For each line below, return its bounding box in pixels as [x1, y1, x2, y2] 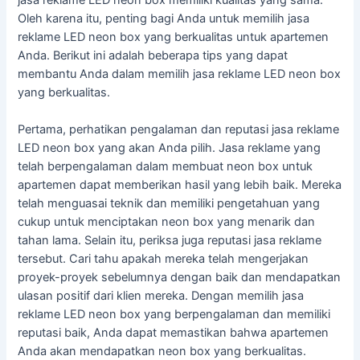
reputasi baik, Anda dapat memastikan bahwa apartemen [18, 325, 329, 341]
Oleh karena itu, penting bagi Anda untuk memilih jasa [18, 10, 310, 26]
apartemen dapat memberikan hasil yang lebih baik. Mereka [18, 178, 342, 193]
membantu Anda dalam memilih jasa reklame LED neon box [18, 66, 342, 81]
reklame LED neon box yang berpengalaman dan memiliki [18, 307, 331, 322]
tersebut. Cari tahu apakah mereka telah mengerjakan [18, 252, 309, 267]
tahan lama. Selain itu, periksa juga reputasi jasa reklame [18, 233, 322, 248]
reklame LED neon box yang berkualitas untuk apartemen [18, 29, 329, 44]
